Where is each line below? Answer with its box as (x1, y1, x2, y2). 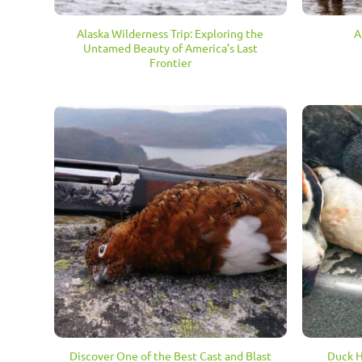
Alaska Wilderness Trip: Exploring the (77, 25, 264, 40)
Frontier (149, 54, 192, 69)
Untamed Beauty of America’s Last (82, 40, 258, 55)
